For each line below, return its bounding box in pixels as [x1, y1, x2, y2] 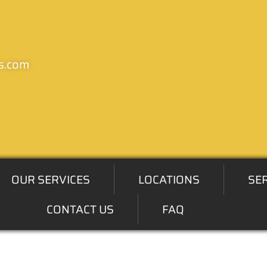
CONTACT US [46, 200, 114, 218]
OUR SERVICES [11, 170, 91, 188]
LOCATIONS [138, 170, 200, 188]
